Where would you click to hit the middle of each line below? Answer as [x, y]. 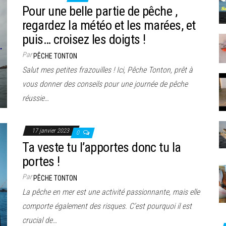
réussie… [36, 98]
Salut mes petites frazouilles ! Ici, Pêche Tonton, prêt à [107, 70]
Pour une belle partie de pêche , [100, 11]
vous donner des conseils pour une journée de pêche [105, 84]
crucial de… [40, 220]
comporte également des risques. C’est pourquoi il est [107, 206]
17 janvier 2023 [51, 130]
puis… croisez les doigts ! [84, 39]
